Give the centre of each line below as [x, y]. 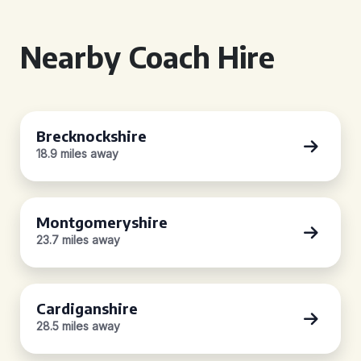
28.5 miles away [78, 326]
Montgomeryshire [102, 222]
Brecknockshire [91, 136]
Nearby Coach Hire [147, 57]
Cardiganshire [87, 308]
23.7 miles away [78, 240]
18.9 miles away [77, 154]
